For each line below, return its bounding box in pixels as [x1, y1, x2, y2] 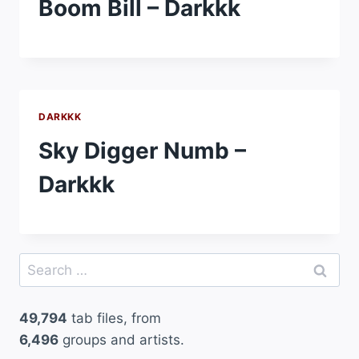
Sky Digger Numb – [38, 136, 246, 164]
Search [18, 254, 63, 271]
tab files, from [67, 309, 161, 326]
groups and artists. [58, 331, 184, 348]
